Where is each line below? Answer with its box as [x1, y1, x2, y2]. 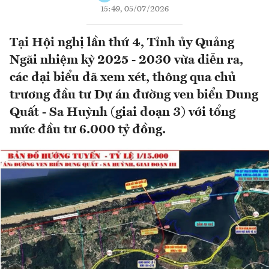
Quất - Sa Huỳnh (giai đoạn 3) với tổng [10, 106, 235, 119]
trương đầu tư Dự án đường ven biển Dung [10, 89, 258, 102]
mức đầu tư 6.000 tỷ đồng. [10, 124, 166, 137]
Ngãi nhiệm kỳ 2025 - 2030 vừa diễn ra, [10, 54, 243, 67]
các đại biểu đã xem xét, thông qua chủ [10, 71, 236, 85]
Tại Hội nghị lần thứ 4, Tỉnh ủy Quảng [10, 37, 234, 50]
